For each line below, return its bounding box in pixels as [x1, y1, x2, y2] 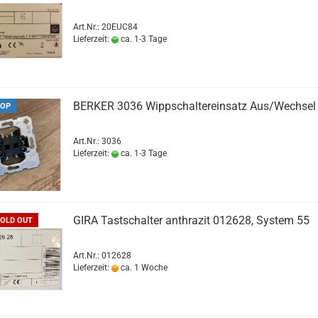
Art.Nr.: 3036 [72, 136, 121, 146]
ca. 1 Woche [118, 263, 168, 273]
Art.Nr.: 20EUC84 [72, 22, 138, 32]
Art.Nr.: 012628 [72, 251, 131, 261]
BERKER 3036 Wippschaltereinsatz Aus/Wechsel [72, 99, 316, 113]
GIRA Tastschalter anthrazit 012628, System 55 [72, 214, 309, 227]
